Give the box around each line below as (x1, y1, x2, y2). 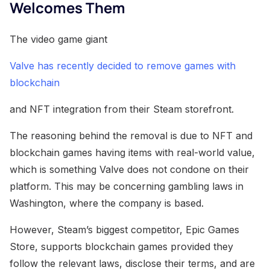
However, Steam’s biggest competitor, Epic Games (10, 223, 239, 236)
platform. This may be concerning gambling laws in (10, 180, 243, 192)
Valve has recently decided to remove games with (10, 59, 236, 72)
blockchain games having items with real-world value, (10, 146, 255, 159)
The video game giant (10, 33, 107, 45)
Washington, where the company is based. (10, 196, 204, 209)
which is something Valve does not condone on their (10, 163, 249, 175)
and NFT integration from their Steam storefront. (10, 102, 234, 115)
